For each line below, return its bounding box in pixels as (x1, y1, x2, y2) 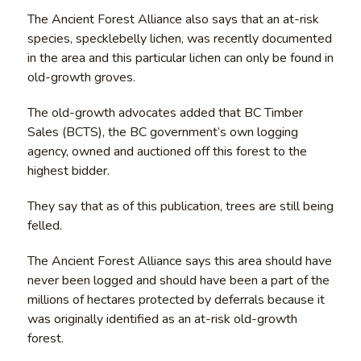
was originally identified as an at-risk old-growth (27, 309, 297, 328)
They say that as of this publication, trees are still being (27, 197, 334, 215)
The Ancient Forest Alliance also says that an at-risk (27, 10, 319, 28)
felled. (27, 216, 62, 234)
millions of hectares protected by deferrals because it (27, 290, 325, 309)
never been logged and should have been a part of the (27, 271, 330, 289)
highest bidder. (27, 161, 110, 180)
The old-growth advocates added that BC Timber (27, 103, 303, 122)
